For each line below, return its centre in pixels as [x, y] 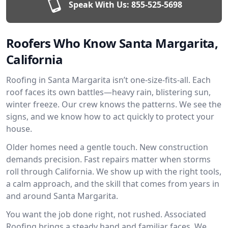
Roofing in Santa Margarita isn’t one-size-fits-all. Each [108, 80]
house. [19, 129]
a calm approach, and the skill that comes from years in [113, 184]
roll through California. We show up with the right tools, [114, 172]
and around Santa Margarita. [62, 196]
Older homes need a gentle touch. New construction [107, 147]
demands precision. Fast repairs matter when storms [108, 159]
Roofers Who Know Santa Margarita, [112, 43]
